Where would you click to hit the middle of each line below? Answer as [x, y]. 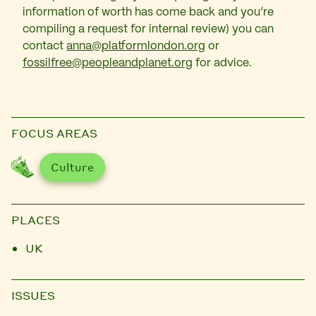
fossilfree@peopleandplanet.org [108, 63]
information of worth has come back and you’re [148, 12]
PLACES [36, 219]
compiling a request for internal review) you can [148, 29]
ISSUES [33, 295]
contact [44, 46]
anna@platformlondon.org [136, 46]
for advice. [222, 63]
